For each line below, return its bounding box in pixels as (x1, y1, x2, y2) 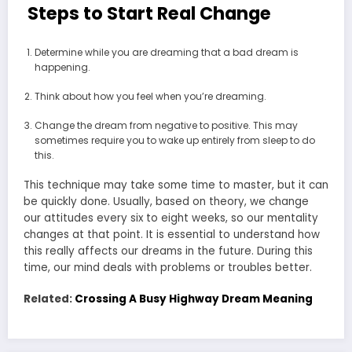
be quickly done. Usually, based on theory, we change (24, 193, 309, 209)
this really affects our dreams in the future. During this (24, 243, 313, 258)
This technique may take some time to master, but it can (24, 177, 328, 192)
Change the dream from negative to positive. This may (34, 118, 298, 132)
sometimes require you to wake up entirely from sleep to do (34, 133, 315, 147)
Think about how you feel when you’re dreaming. (34, 89, 266, 103)
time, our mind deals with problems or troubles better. (24, 259, 312, 275)
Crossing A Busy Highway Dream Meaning (75, 291, 313, 307)
